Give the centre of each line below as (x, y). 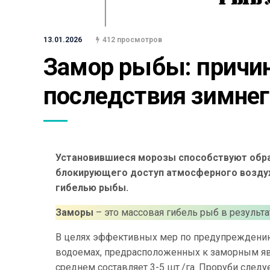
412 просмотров (132, 40)
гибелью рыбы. (92, 188)
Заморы (74, 212)
